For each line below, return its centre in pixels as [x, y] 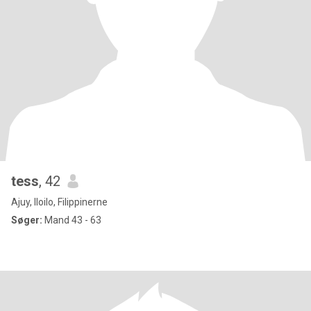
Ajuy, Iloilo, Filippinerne [59, 202]
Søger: [27, 220]
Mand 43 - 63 [72, 220]
